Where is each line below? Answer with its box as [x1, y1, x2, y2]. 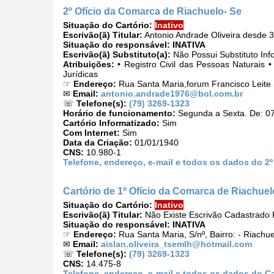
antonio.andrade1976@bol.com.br [101, 89, 243, 99]
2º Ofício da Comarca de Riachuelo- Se [63, 6, 242, 17]
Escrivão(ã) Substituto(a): [63, 50, 171, 60]
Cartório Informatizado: [63, 118, 160, 128]
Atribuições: [63, 59, 114, 70]
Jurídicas [63, 69, 98, 80]
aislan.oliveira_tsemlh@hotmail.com [101, 239, 252, 250]
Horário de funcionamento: [63, 108, 176, 119]
